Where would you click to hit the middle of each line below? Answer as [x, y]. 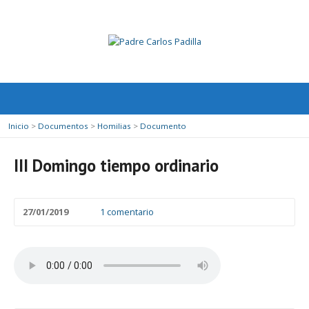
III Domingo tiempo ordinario [116, 166]
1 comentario [127, 212]
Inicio [19, 126]
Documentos [63, 126]
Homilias [114, 126]
